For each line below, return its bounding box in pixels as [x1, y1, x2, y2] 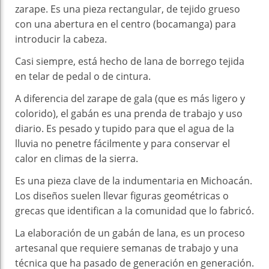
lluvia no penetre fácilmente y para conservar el [15, 136, 230, 150]
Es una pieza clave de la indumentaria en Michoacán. [15, 174, 252, 187]
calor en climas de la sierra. [15, 151, 138, 165]
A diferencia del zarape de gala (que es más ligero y [15, 91, 245, 105]
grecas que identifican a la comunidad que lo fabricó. [15, 204, 254, 217]
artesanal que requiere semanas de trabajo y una [15, 241, 238, 255]
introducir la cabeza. [15, 32, 107, 46]
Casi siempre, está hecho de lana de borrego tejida [15, 54, 244, 68]
